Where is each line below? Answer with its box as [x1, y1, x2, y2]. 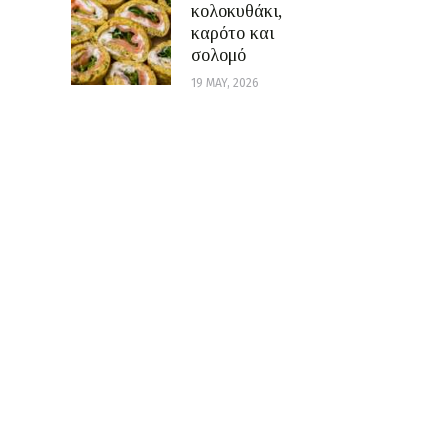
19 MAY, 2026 [191, 76, 259, 91]
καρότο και [191, 23, 274, 44]
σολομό [191, 45, 246, 66]
